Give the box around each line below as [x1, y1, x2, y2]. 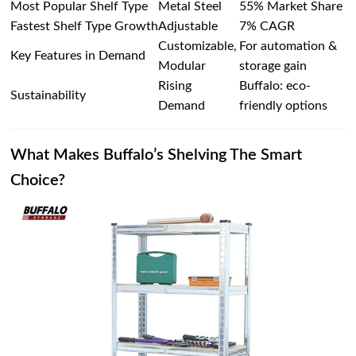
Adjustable [158, 20, 219, 33]
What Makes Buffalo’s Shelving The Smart [10, 147, 303, 164]
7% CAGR [239, 20, 296, 33]
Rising [158, 79, 192, 93]
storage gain [239, 60, 308, 73]
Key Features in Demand [10, 49, 146, 63]
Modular [158, 60, 207, 73]
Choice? [10, 172, 66, 189]
